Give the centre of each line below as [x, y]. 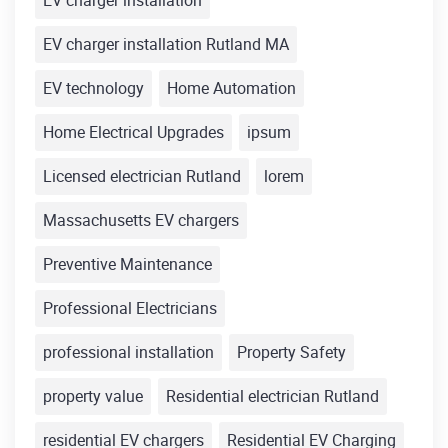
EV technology [93, 88]
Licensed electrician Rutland [142, 176]
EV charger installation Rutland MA [166, 44]
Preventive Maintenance [127, 264]
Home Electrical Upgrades [133, 132]
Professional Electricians [130, 308]
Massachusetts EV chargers [141, 220]
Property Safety [291, 352]
